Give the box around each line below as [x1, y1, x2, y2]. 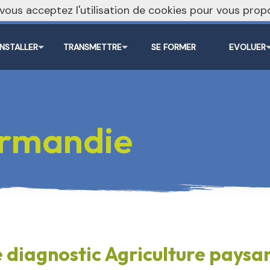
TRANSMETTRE [63, 41, 122, 52]
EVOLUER [228, 41, 266, 52]
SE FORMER [151, 41, 196, 52]
